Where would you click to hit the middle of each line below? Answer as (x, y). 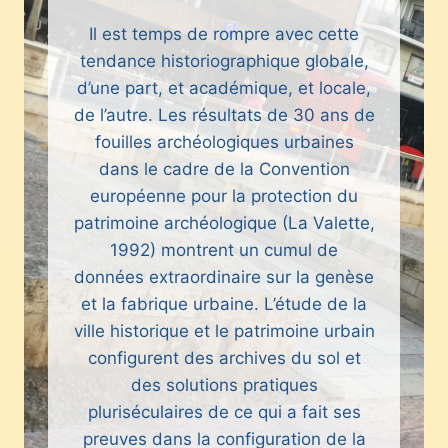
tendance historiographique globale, (224, 61)
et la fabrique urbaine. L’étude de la (224, 304)
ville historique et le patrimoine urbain (224, 331)
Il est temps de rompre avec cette (224, 34)
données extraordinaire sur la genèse (224, 277)
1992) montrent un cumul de (224, 250)
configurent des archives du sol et (224, 358)
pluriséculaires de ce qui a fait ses (224, 412)
